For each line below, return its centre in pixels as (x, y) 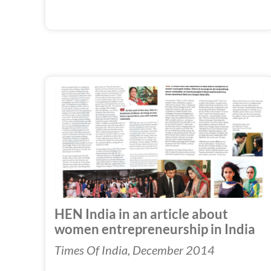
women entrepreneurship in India (155, 229)
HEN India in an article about (141, 214)
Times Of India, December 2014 (135, 250)
